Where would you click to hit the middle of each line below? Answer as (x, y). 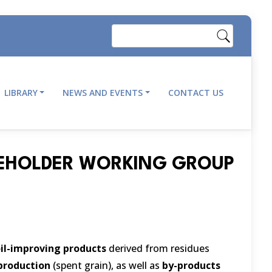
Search (127, 33)
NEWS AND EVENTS (103, 93)
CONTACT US (196, 93)
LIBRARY (21, 93)
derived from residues (158, 248)
